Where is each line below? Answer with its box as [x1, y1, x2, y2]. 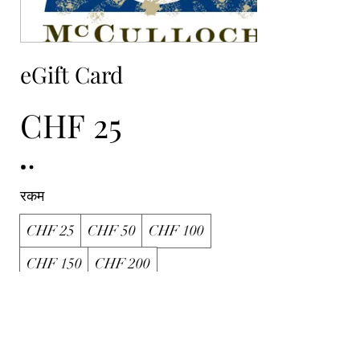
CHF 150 [27, 255, 82, 272]
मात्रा [20, 297, 48, 315]
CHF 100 [149, 222, 204, 239]
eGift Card [20, 59, 123, 89]
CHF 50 [88, 222, 136, 239]
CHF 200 [95, 255, 150, 272]
